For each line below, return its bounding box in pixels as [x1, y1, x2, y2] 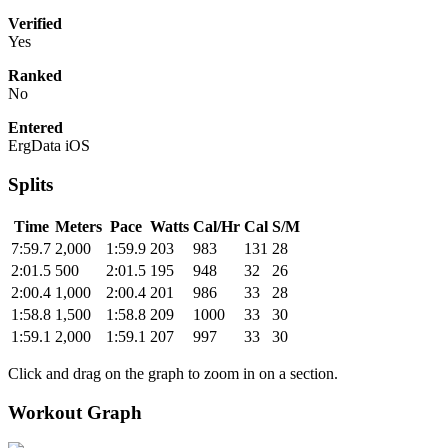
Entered [8, 119, 63, 137]
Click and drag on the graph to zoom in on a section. [8, 364, 338, 382]
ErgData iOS [8, 137, 90, 155]
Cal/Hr [193, 217, 240, 235]
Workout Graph [8, 401, 142, 423]
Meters [55, 217, 102, 235]
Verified [8, 15, 62, 33]
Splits [8, 174, 53, 196]
